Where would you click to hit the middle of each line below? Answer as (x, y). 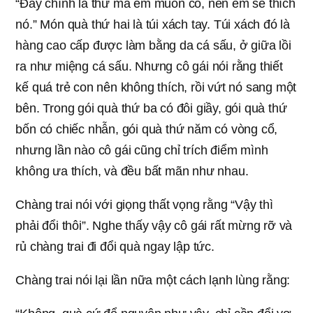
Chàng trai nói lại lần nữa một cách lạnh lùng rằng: (153, 280)
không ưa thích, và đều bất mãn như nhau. (132, 171)
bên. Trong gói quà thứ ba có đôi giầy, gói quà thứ (151, 108)
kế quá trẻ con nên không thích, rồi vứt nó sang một (156, 87)
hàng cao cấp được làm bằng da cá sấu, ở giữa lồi (153, 45)
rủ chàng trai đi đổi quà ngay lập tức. (115, 246)
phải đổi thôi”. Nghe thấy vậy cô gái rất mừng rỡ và (154, 225)
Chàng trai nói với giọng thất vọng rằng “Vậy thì (144, 204)
